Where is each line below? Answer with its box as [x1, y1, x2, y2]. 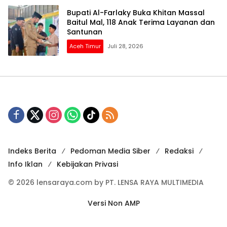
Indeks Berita [8, 146, 56, 157]
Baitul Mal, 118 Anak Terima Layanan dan [67, 17, 215, 27]
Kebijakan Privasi [57, 159, 118, 170]
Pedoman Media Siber [70, 146, 150, 157]
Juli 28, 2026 [107, 42, 143, 50]
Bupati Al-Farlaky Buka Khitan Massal [67, 7, 205, 18]
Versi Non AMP [87, 198, 140, 209]
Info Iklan [8, 159, 43, 170]
